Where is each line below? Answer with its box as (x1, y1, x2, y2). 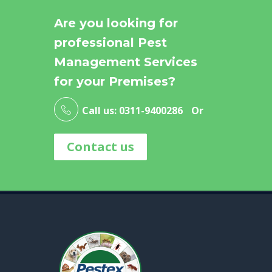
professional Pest (54, 35, 167, 50)
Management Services (54, 55, 197, 70)
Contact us (67, 138, 134, 155)
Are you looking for (54, 16, 178, 31)
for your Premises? (54, 74, 175, 89)
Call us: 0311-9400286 (82, 104, 185, 118)
